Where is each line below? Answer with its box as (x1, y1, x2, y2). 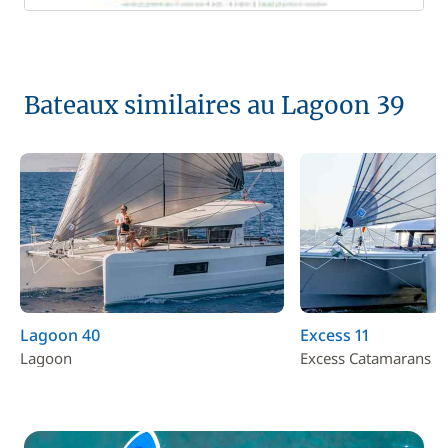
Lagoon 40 (20, 323, 100, 346)
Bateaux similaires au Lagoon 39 (24, 89, 404, 121)
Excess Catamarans (299, 347, 431, 368)
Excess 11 (299, 323, 369, 346)
